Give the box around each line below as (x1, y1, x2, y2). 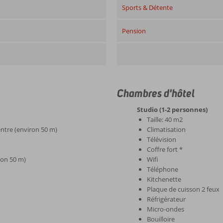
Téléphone (147, 165, 179, 174)
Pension (122, 26, 146, 35)
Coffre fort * (147, 145, 183, 154)
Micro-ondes (147, 205, 185, 214)
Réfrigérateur (147, 195, 186, 204)
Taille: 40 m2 (147, 115, 183, 124)
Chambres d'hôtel (117, 86, 195, 100)
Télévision (147, 135, 177, 144)
